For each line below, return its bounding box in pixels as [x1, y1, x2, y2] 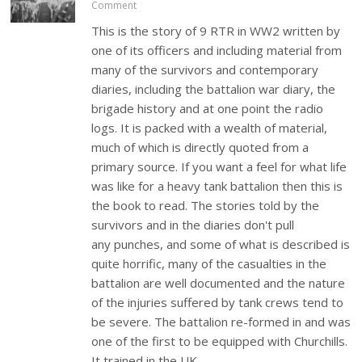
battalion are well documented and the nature [91, 275, 346, 292]
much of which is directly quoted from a [91, 139, 309, 156]
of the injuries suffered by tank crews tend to [91, 294, 344, 311]
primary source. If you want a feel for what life [91, 158, 347, 175]
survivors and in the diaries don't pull [91, 217, 295, 234]
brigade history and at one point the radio [91, 100, 324, 117]
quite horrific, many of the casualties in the [91, 255, 327, 272]
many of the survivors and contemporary [91, 61, 319, 78]
